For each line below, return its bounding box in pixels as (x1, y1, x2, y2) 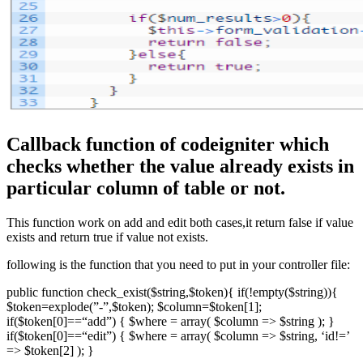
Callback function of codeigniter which (6, 134, 329, 156)
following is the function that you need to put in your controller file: (6, 258, 350, 272)
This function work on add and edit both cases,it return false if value (6, 216, 353, 230)
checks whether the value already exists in (6, 156, 354, 177)
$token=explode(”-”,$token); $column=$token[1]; (6, 300, 262, 314)
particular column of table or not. (6, 177, 285, 199)
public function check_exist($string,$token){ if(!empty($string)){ (6, 285, 338, 300)
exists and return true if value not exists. (6, 230, 208, 245)
